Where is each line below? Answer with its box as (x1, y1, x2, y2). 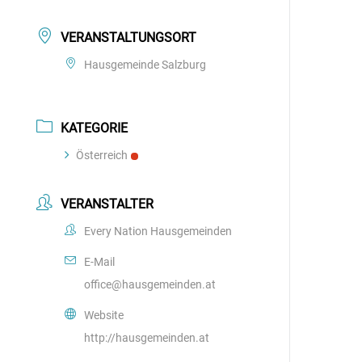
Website (84, 309, 124, 322)
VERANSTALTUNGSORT (61, 30, 197, 45)
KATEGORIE (61, 120, 128, 136)
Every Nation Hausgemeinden (84, 225, 233, 238)
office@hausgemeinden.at (84, 278, 217, 291)
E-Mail (84, 255, 116, 268)
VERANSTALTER (61, 196, 154, 212)
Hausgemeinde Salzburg (84, 58, 207, 71)
